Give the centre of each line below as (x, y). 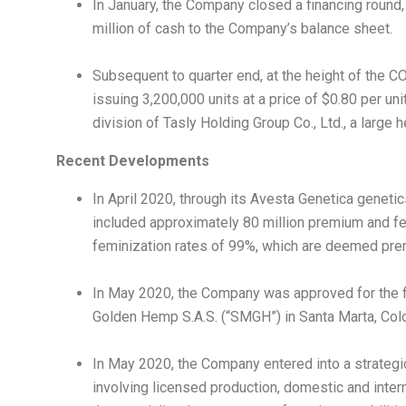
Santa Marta (337, 317)
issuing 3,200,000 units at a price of (207, 100)
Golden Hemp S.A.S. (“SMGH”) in (196, 317)
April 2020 (140, 199)
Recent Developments (133, 161)
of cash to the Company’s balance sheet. (263, 29)
